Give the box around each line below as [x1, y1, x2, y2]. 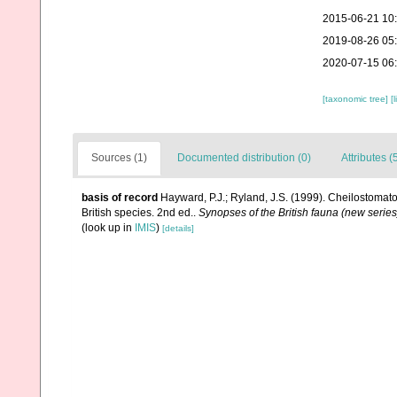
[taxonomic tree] [322, 94, 391, 104]
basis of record [82, 191, 158, 204]
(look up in [82, 222, 135, 234]
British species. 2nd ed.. [82, 206, 198, 219]
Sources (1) [91, 152, 147, 164]
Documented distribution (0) [177, 152, 311, 164]
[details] [162, 223, 194, 233]
